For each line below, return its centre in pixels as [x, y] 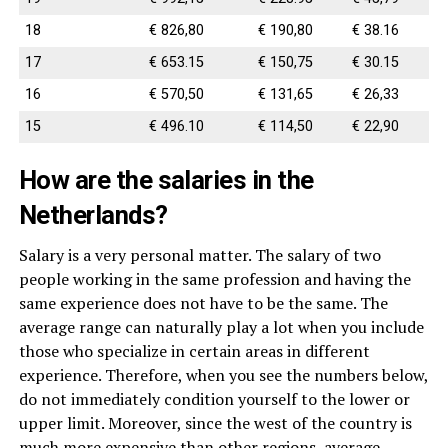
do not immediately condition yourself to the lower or [214, 398]
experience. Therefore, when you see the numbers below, [223, 374]
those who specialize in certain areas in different [194, 350]
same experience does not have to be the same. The [203, 302]
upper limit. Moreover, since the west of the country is [215, 422]
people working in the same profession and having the [214, 278]
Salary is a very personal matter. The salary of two [199, 254]
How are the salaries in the [166, 179]
